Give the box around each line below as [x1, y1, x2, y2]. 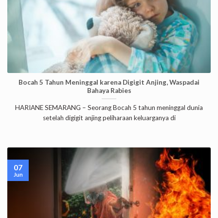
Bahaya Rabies [87, 87, 131, 95]
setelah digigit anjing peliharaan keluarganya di [42, 113, 176, 122]
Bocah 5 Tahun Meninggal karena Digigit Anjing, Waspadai [18, 78, 200, 87]
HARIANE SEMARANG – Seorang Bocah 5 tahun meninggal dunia [15, 103, 203, 111]
